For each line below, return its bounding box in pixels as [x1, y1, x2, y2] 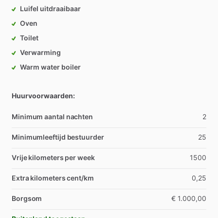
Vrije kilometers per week [12, 153, 95, 162]
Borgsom [12, 194, 42, 202]
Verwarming [20, 48, 61, 56]
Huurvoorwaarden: [12, 91, 75, 100]
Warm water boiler [20, 63, 81, 71]
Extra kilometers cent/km [12, 174, 94, 182]
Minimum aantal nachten [12, 112, 93, 121]
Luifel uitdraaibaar [20, 4, 81, 13]
